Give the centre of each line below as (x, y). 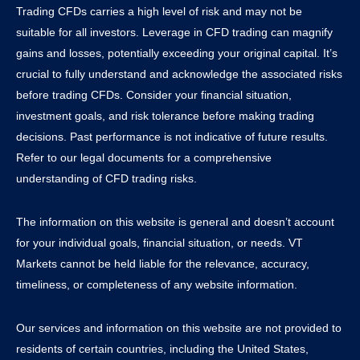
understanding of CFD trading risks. (106, 178)
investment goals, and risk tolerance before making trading (165, 115)
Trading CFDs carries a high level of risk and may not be (159, 11)
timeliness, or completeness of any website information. (157, 284)
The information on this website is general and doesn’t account (175, 221)
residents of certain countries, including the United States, (162, 348)
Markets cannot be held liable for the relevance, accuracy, (163, 263)
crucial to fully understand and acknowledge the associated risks (179, 74)
